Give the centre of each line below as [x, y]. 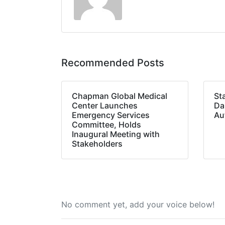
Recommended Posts [113, 63]
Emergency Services [111, 115]
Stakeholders [97, 144]
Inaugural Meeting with [116, 134]
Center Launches [105, 105]
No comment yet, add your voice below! [138, 204]
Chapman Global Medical [120, 96]
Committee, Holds [106, 125]
